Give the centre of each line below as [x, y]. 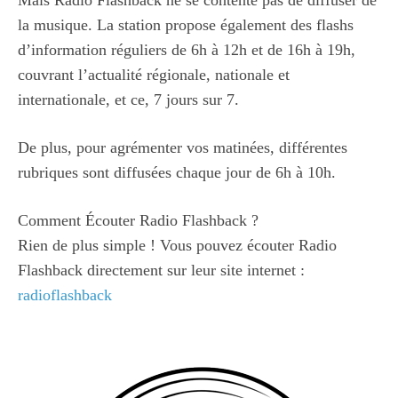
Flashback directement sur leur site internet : [161, 270]
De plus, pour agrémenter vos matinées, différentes [183, 147]
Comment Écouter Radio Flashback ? [138, 220]
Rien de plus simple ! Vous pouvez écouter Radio [177, 245]
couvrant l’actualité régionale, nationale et [154, 74]
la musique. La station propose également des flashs [186, 24]
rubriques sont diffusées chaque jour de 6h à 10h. [177, 172]
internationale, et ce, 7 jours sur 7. [128, 99]
